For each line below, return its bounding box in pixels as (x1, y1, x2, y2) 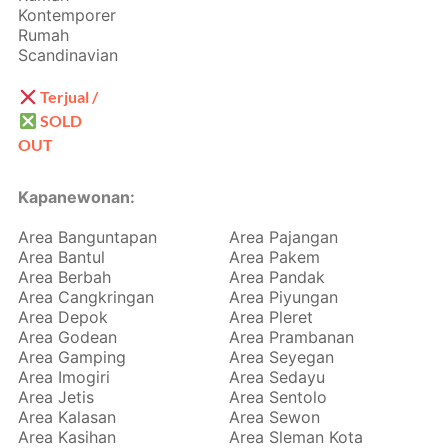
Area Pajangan (229, 227, 338, 248)
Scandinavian (18, 45, 119, 66)
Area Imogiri (18, 367, 111, 388)
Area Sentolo (229, 387, 327, 408)
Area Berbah (18, 267, 112, 288)
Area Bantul (18, 247, 106, 268)
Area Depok (18, 307, 109, 328)
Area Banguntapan (18, 227, 158, 248)
